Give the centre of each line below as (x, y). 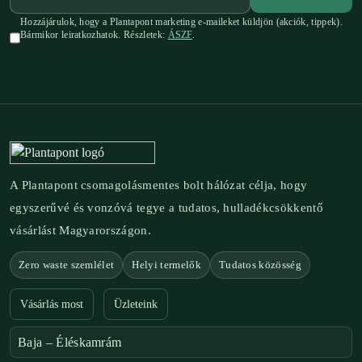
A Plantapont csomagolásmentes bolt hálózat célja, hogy (159, 185)
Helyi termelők (166, 265)
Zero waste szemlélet (67, 265)
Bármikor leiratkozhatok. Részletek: (94, 35)
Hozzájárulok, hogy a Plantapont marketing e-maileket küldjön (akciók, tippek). (181, 22)
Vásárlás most (52, 304)
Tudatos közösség (260, 265)
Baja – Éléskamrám (70, 342)
